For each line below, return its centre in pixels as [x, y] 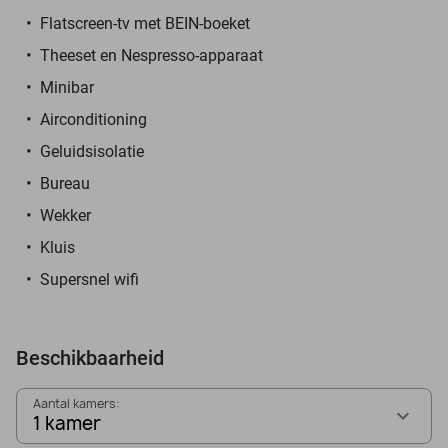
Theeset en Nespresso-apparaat [151, 55]
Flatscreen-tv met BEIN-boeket [145, 23]
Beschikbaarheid [90, 357]
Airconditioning [93, 119]
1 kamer [67, 423]
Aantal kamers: [76, 403]
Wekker [65, 215]
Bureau [65, 183]
